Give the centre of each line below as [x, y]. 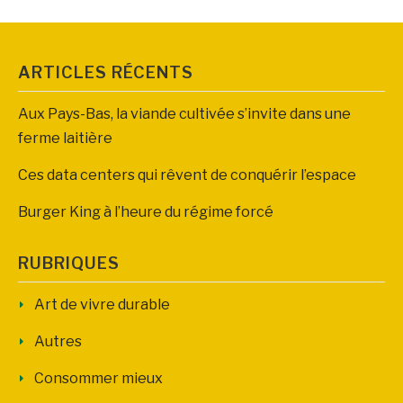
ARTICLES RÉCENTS [106, 73]
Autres [58, 342]
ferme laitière [65, 139]
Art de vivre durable [102, 305]
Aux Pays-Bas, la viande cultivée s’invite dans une [184, 114]
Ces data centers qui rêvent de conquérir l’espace [187, 175]
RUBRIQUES [69, 264]
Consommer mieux [99, 379]
